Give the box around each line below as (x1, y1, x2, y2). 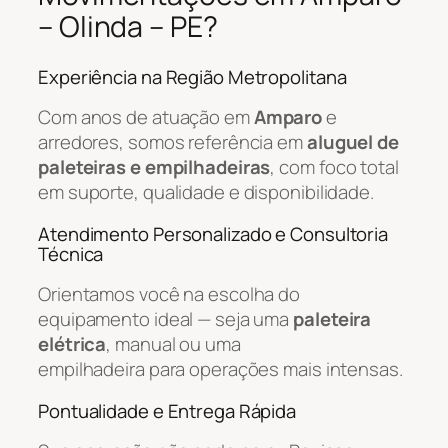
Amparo (253, 104, 323, 131)
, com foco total (270, 154, 399, 181)
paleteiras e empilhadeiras (38, 154, 271, 181)
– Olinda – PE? (38, 7, 218, 47)
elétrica (38, 331, 107, 358)
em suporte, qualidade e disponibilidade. (38, 179, 374, 206)
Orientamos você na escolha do (38, 281, 301, 308)
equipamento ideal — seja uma (38, 306, 294, 333)
